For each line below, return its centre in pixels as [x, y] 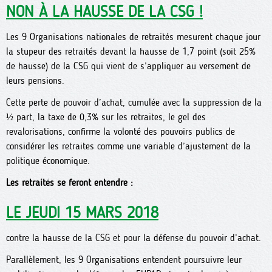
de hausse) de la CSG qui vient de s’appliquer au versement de [128, 66]
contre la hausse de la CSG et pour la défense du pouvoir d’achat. [134, 238]
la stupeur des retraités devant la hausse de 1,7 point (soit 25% [131, 51]
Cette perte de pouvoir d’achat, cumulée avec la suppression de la [134, 102]
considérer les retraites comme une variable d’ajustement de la [128, 146]
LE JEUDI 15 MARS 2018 [82, 213]
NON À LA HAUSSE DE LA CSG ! [104, 12]
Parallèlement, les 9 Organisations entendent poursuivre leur [124, 260]
